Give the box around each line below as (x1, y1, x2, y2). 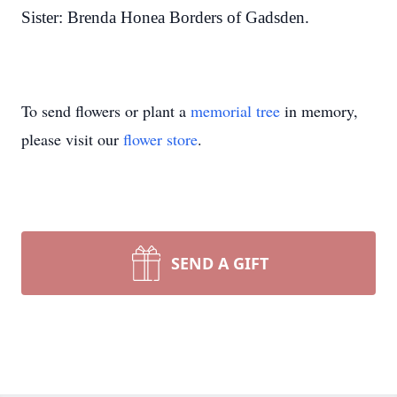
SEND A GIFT (171, 253, 269, 274)
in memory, (280, 100, 358, 121)
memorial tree (191, 100, 280, 121)
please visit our (21, 128, 123, 150)
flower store (123, 128, 198, 150)
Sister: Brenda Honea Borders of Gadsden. (21, 8, 309, 27)
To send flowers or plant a (21, 100, 191, 121)
